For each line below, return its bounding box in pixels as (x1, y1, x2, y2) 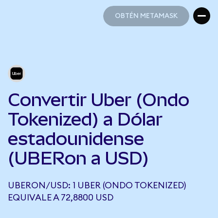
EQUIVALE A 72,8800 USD (8, 193, 113, 202)
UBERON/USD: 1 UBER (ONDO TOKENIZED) (8, 181, 186, 190)
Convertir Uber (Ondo (8, 90, 189, 110)
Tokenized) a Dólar (8, 109, 163, 129)
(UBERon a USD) (8, 148, 149, 168)
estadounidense (8, 128, 144, 149)
